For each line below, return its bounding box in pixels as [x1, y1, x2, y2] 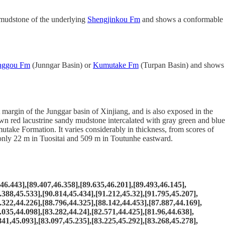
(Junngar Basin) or [30, 61, 93, 70]
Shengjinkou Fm [87, 15, 140, 24]
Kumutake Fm [93, 61, 139, 70]
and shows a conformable [140, 15, 223, 24]
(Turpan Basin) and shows [139, 61, 224, 70]
